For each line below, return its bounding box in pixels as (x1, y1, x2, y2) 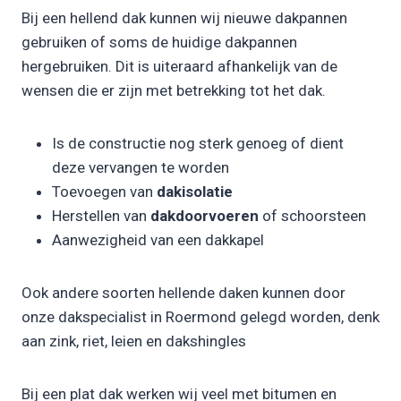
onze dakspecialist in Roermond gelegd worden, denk (21, 308, 380, 327)
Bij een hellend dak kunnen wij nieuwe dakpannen (21, 9, 347, 28)
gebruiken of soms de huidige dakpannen (21, 33, 297, 52)
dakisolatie (157, 183, 233, 201)
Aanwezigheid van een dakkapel (52, 231, 264, 250)
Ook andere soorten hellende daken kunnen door (21, 284, 346, 303)
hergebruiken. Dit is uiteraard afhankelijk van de (21, 57, 337, 76)
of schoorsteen (259, 207, 366, 226)
